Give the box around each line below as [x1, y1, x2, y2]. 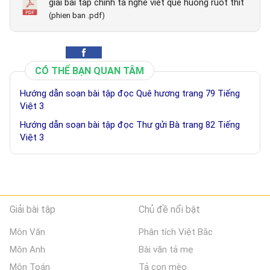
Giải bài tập [10, 204, 55, 216]
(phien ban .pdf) [49, 11, 105, 20]
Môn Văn [10, 227, 45, 238]
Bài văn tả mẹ [139, 244, 194, 256]
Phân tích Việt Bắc [139, 227, 213, 238]
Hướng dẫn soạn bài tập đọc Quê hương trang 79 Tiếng [20, 88, 240, 99]
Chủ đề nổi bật [139, 204, 201, 216]
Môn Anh [10, 244, 45, 256]
